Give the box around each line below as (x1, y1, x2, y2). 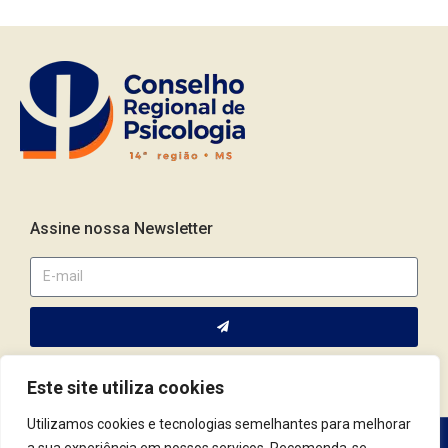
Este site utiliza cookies (27, 377, 224, 398)
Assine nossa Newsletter (30, 218, 213, 238)
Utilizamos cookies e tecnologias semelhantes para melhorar (27, 416, 411, 432)
